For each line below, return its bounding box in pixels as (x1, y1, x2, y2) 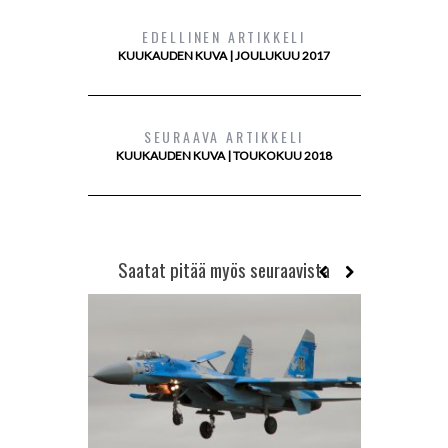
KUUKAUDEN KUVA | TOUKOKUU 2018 (116, 147, 332, 163)
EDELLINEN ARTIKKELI (141, 25, 307, 47)
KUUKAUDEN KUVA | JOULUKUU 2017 (118, 47, 330, 63)
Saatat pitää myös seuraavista (118, 255, 330, 283)
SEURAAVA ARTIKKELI (143, 125, 305, 147)
